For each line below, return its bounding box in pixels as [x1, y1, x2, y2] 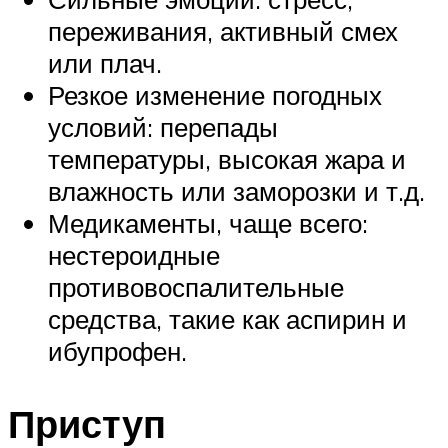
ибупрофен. [48, 334, 187, 367]
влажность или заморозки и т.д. [48, 174, 425, 207]
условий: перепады [48, 110, 278, 143]
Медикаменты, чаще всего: [48, 206, 368, 239]
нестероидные [48, 238, 220, 271]
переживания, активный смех [48, 14, 398, 47]
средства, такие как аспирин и [48, 302, 407, 335]
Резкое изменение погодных [48, 78, 382, 111]
